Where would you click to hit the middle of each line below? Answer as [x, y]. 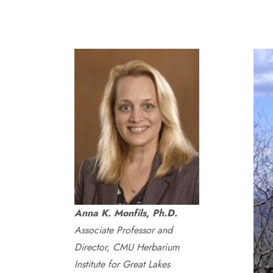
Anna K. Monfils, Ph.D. [126, 213]
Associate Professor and [123, 230]
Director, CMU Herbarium [126, 247]
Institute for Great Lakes [122, 264]
